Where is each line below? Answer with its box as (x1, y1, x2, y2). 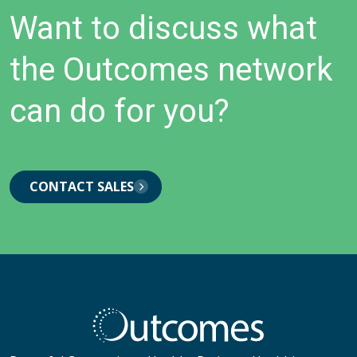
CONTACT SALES (29, 177, 134, 195)
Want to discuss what (10, 9, 317, 47)
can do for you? (10, 92, 229, 130)
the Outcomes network (10, 50, 333, 88)
